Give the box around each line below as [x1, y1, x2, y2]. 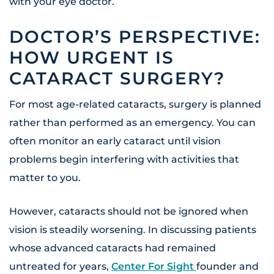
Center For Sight [111, 261, 196, 273]
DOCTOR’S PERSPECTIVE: [9, 26, 261, 48]
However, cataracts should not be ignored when [9, 206, 248, 218]
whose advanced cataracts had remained [9, 242, 216, 254]
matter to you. [9, 172, 81, 184]
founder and [196, 261, 259, 273]
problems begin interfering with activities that [9, 154, 239, 166]
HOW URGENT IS [9, 47, 174, 68]
